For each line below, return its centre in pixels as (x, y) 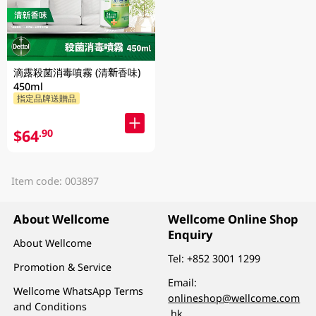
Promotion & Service (63, 267)
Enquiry (191, 234)
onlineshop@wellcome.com (234, 298)
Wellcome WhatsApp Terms (79, 291)
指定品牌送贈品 (46, 98)
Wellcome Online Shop (233, 219)
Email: (183, 282)
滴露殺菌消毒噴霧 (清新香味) (77, 72)
